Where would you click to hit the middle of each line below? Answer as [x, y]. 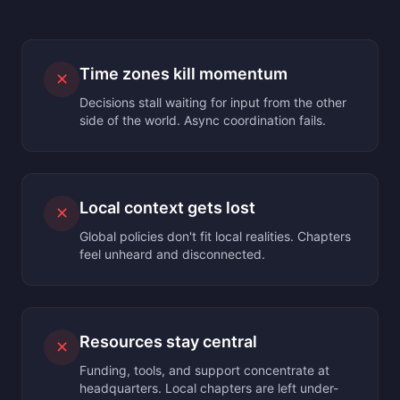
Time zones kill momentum [183, 74]
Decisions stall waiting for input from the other [213, 102]
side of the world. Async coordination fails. [203, 120]
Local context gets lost [167, 208]
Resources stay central [168, 342]
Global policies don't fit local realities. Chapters [215, 236]
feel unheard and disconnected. [172, 254]
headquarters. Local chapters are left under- [209, 388]
